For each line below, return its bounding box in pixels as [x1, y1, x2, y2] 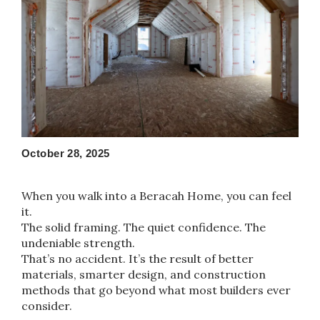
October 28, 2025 [21, 146, 110, 159]
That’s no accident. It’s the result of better [21, 251, 254, 266]
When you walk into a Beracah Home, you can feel [21, 188, 291, 203]
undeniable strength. [21, 235, 135, 250]
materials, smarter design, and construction [21, 266, 266, 281]
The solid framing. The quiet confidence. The [21, 219, 266, 234]
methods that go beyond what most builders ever [21, 282, 291, 297]
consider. [21, 298, 72, 313]
